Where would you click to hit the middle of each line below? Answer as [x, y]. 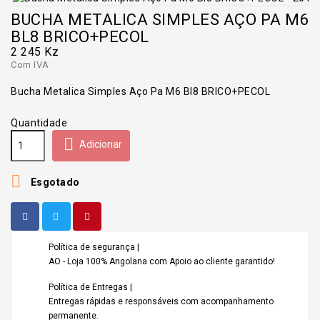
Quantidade [39, 122]
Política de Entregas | [90, 287]
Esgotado [54, 182]
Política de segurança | [94, 247]
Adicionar [101, 145]
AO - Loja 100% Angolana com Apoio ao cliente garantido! [162, 261]
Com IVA [30, 64]
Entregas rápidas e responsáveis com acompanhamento [161, 301]
